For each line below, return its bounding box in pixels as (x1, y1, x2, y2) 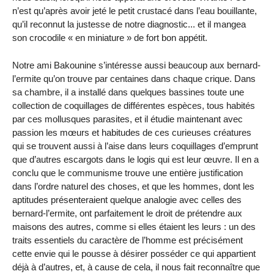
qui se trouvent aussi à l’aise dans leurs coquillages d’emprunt (12, 140, 258, 151)
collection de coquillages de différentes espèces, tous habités (12, 100, 255, 111)
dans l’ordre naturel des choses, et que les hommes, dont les (12, 180, 254, 191)
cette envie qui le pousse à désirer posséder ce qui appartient (12, 248, 256, 259)
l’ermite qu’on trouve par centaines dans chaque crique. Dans (12, 73, 256, 84)
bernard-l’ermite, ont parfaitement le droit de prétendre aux (12, 207, 242, 218)
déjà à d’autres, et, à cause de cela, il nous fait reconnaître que (12, 261, 260, 272)
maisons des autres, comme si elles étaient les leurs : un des (12, 221, 256, 232)
